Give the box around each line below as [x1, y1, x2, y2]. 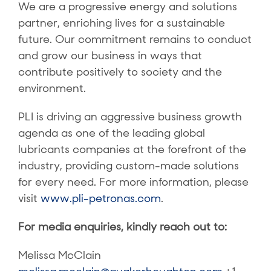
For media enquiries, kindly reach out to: [18, 220, 227, 234]
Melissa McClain [18, 248, 101, 263]
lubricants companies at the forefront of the [18, 142, 246, 157]
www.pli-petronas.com [40, 191, 161, 206]
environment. [18, 81, 86, 96]
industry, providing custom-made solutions [18, 158, 239, 173]
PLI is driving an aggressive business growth [18, 109, 242, 124]
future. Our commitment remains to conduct [18, 32, 252, 47]
